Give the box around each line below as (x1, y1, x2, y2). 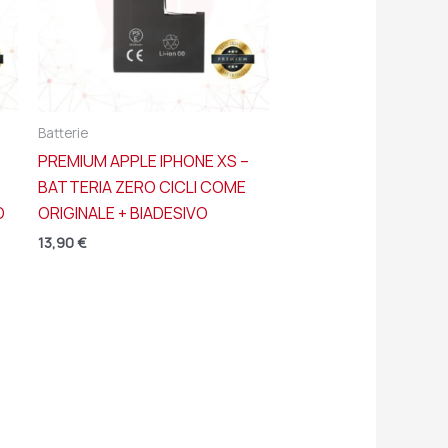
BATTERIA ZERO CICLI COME (37, 176, 246, 199)
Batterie (37, 123, 88, 142)
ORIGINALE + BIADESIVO (37, 202, 208, 225)
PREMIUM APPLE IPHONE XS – (37, 150, 249, 173)
